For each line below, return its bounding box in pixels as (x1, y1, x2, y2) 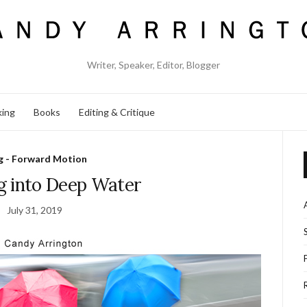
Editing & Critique (79, 106, 155, 118)
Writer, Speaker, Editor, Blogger (87, 59, 220, 71)
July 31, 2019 (7, 204, 63, 216)
